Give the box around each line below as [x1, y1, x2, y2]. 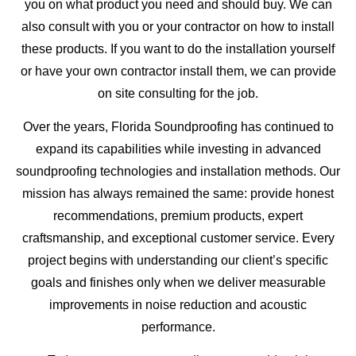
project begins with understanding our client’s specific [28, 253, 328, 267]
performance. [141, 319, 215, 334]
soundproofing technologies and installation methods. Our [16, 164, 340, 178]
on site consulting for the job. [98, 86, 258, 100]
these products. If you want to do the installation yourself [21, 41, 335, 56]
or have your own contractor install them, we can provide [20, 64, 336, 78]
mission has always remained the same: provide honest [22, 186, 334, 200]
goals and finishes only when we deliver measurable [30, 275, 326, 289]
